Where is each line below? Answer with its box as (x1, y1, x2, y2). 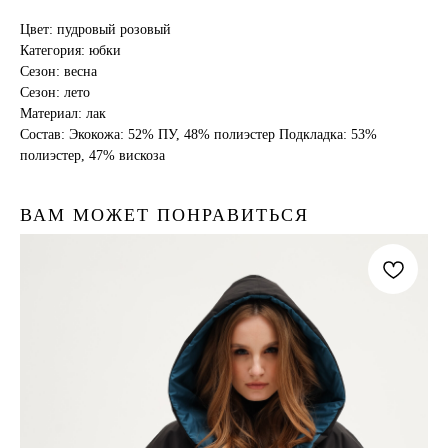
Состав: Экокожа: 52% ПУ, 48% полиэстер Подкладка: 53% (20, 127, 377, 143)
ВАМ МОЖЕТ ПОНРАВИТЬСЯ (20, 205, 309, 226)
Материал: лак (20, 106, 106, 122)
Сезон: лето (20, 85, 90, 101)
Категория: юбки (20, 43, 121, 59)
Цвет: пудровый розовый (20, 22, 171, 38)
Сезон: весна (20, 64, 97, 80)
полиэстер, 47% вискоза (20, 148, 165, 164)
